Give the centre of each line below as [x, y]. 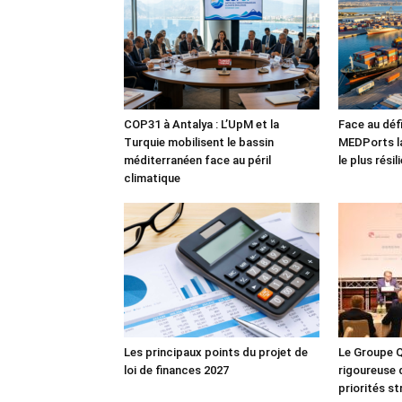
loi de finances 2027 [176, 370]
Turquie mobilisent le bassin [199, 142]
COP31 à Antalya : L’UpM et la [201, 124]
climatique [152, 178]
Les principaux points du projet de [216, 352]
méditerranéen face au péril [197, 160]
